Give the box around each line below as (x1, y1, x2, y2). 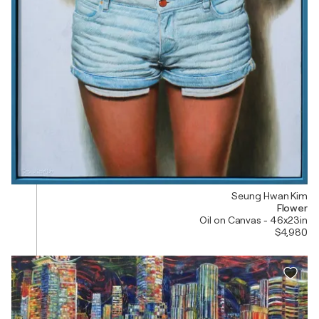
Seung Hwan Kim (231, 189, 308, 202)
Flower (276, 202, 308, 214)
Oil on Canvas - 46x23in (199, 214, 308, 226)
